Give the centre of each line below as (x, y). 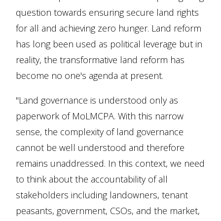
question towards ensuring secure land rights (107, 12)
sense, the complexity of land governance (100, 132)
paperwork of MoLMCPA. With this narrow (100, 116)
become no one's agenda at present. (90, 75)
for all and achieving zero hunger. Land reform (109, 28)
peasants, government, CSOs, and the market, (108, 211)
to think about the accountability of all (92, 179)
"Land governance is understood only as (97, 100)
